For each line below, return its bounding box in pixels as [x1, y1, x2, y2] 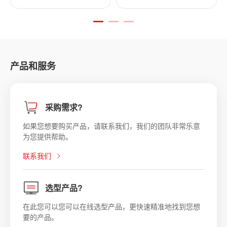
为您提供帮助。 [23, 131, 72, 142]
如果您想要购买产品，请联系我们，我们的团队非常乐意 [23, 121, 200, 131]
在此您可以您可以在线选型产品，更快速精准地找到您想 [23, 201, 200, 212]
